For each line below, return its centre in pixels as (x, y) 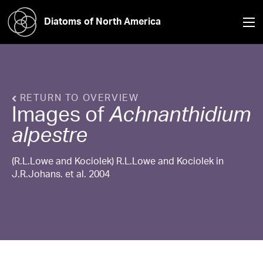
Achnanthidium (180, 114)
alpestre (50, 134)
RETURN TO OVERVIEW (78, 97)
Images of (60, 114)
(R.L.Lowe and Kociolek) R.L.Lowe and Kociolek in (118, 161)
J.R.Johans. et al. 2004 (61, 174)
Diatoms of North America (102, 21)
